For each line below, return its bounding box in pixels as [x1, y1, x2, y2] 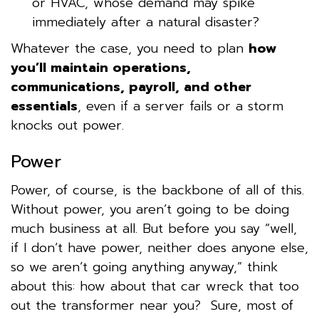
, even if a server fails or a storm [78, 95, 283, 116]
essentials [11, 95, 78, 116]
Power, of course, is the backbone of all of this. [11, 179, 304, 200]
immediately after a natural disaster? [32, 11, 259, 32]
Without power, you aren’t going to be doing [11, 199, 289, 219]
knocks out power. [11, 115, 124, 135]
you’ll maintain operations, [11, 57, 191, 78]
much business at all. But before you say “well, [11, 218, 297, 239]
